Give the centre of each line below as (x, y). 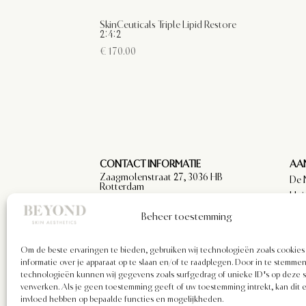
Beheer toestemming (186, 217)
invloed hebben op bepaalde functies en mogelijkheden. (122, 299)
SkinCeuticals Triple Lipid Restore (168, 25)
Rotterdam (122, 187)
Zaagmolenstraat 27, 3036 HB (162, 177)
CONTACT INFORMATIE (151, 164)
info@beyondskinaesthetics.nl (163, 203)
